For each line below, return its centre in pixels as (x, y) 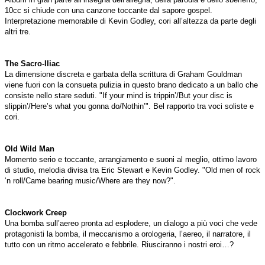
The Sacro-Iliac (32, 64)
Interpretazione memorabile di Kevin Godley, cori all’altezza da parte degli (130, 21)
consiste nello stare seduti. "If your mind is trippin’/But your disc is (119, 96)
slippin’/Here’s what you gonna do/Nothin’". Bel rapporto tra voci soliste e (129, 106)
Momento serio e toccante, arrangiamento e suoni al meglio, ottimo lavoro (131, 160)
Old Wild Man (30, 149)
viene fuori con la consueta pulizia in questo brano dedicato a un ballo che (131, 85)
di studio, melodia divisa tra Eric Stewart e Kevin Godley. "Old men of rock (132, 170)
